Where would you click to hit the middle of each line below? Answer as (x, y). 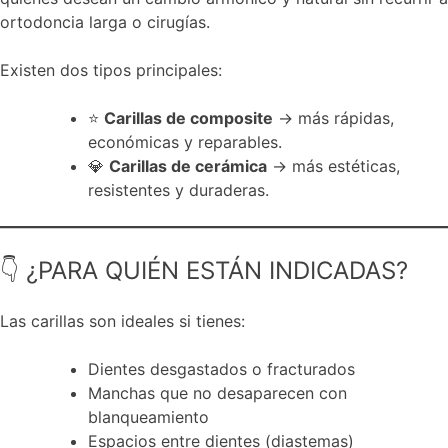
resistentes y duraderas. (178, 189)
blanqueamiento (148, 416)
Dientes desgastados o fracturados (221, 368)
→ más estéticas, (333, 165)
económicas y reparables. (185, 141)
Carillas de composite (188, 117)
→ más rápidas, (333, 117)
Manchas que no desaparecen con (217, 392)
